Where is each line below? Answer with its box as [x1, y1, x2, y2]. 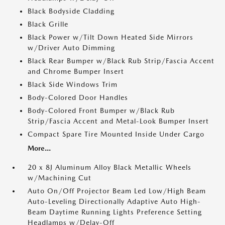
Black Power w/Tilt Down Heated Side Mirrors [28, 33, 193, 41]
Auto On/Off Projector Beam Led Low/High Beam [28, 187, 206, 195]
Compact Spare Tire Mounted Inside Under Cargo [28, 130, 204, 138]
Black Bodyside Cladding [28, 7, 115, 15]
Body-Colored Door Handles [28, 93, 128, 101]
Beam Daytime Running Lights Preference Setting [28, 208, 202, 216]
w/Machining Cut [28, 174, 91, 182]
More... [28, 144, 51, 152]
